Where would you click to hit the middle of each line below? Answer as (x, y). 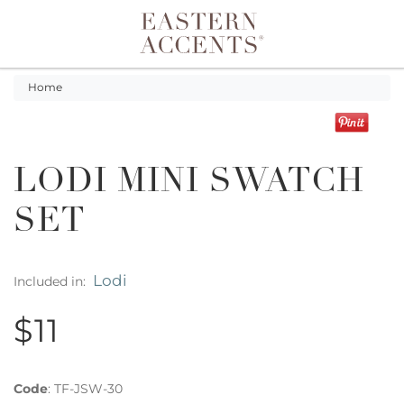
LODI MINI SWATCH (189, 184)
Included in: (53, 281)
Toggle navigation (125, 49)
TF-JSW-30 (88, 389)
